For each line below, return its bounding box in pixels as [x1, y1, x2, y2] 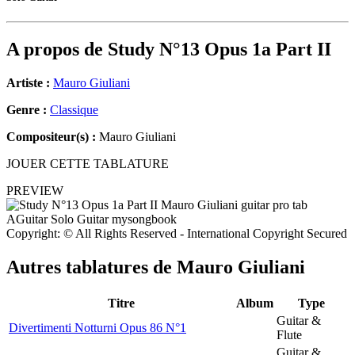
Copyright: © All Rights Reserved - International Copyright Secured [6, 227, 347, 241]
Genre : [6, 103, 50, 117]
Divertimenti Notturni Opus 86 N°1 [9, 320, 186, 334]
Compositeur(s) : [6, 130, 96, 144]
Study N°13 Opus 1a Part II [108, 39, 331, 60]
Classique [50, 103, 98, 117]
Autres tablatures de [6, 257, 177, 278]
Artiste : [6, 76, 50, 90]
